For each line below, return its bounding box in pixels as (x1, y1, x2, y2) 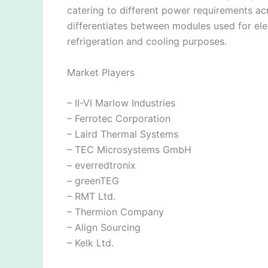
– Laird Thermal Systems (67, 128, 178, 141)
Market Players (67, 66, 135, 78)
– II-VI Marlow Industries (67, 97, 175, 109)
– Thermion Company (67, 206, 164, 218)
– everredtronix (67, 159, 136, 172)
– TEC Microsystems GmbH (67, 144, 191, 156)
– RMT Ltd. (67, 190, 115, 203)
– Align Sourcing (67, 221, 141, 234)
